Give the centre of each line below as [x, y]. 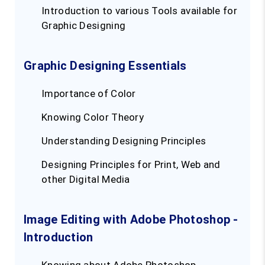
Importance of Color [89, 94]
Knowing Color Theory [93, 117]
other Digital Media [86, 180]
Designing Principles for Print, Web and [131, 165]
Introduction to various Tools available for [139, 11]
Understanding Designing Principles [124, 141]
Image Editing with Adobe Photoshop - [131, 220]
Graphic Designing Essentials [105, 66]
